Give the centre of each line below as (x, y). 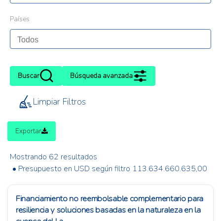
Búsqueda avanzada (101, 76)
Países (20, 19)
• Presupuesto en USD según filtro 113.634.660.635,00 (110, 169)
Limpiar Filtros (59, 102)
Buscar (29, 76)
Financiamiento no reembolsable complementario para (110, 199)
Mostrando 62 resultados (54, 157)
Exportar (28, 131)
